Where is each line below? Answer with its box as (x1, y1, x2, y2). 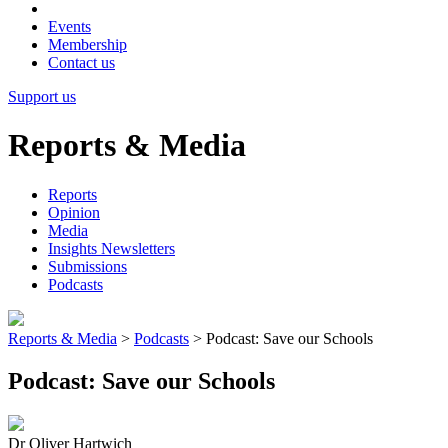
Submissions (48, 257, 127, 275)
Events (48, 18, 91, 35)
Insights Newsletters (48, 239, 175, 257)
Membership (48, 36, 127, 53)
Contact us (48, 54, 115, 71)
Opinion (48, 203, 100, 221)
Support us (8, 88, 76, 105)
